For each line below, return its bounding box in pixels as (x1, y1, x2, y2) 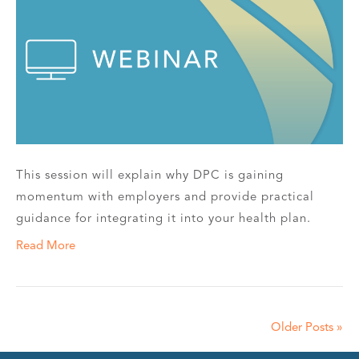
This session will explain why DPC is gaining (16, 167, 284, 183)
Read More (16, 238, 75, 253)
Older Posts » (271, 320, 343, 335)
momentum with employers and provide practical (16, 189, 314, 204)
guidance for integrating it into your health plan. (16, 211, 311, 226)
